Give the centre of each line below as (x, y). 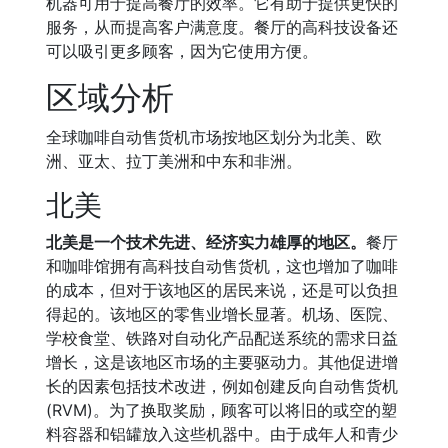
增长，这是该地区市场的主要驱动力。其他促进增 (222, 362)
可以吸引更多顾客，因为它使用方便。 (182, 51)
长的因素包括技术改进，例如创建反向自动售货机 (222, 386)
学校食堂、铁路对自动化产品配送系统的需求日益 (222, 338)
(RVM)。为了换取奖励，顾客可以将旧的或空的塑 (221, 410)
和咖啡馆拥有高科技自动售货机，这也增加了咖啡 (222, 266)
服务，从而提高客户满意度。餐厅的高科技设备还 (222, 27)
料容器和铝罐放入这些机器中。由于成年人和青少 (222, 434)
